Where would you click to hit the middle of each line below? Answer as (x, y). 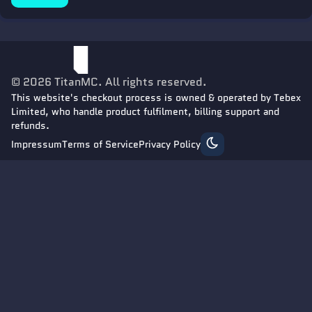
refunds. (30, 125)
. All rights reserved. (153, 81)
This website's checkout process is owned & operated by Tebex (156, 97)
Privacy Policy (170, 144)
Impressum (37, 144)
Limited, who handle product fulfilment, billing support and (145, 111)
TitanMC (76, 81)
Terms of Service (100, 144)
